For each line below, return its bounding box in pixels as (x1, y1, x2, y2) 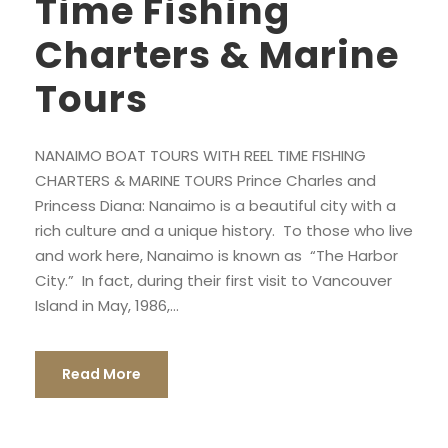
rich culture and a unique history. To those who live (35, 220, 413, 241)
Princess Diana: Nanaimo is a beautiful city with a (35, 195, 396, 216)
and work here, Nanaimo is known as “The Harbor (35, 245, 398, 266)
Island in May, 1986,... (35, 295, 179, 316)
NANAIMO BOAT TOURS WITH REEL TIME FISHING (35, 145, 366, 166)
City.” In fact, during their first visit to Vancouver (35, 270, 392, 291)
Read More (62, 364, 141, 384)
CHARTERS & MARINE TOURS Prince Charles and (35, 170, 376, 191)
